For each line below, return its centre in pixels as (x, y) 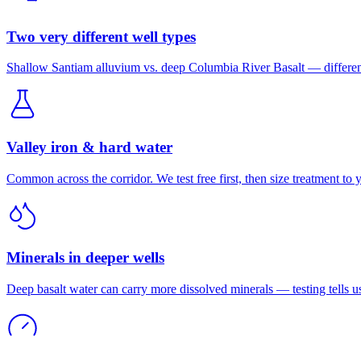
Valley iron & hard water (89, 147)
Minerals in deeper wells (85, 258)
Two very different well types (101, 36)
